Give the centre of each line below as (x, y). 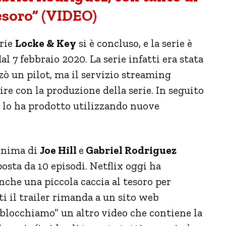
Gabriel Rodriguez (130, 150)
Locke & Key (46, 43)
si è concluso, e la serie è (134, 43)
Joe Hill (59, 150)
